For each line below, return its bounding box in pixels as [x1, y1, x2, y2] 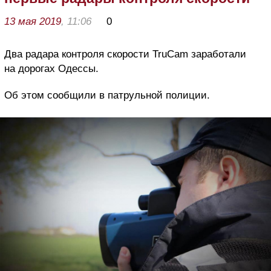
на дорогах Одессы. [4, 62, 99, 74]
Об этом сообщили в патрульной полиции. [4, 89, 210, 101]
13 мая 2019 [4, 15, 61, 27]
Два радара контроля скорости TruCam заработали [4, 48, 246, 60]
